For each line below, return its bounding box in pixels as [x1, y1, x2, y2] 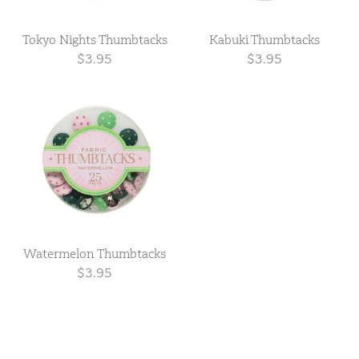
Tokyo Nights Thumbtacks [22, 32, 167, 47]
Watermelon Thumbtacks [23, 246, 166, 261]
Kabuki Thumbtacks [209, 32, 320, 47]
